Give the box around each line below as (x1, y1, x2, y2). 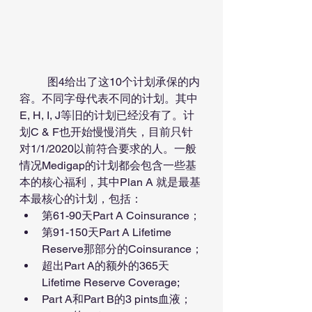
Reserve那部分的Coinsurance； (42, 242, 203, 256)
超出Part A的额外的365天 (42, 258, 169, 272)
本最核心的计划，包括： (19, 192, 142, 205)
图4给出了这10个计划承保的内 (19, 75, 47, 88)
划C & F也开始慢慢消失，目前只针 (19, 125, 193, 139)
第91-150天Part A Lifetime (42, 225, 174, 239)
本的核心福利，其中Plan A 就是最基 (19, 175, 201, 189)
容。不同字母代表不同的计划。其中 (19, 91, 201, 105)
